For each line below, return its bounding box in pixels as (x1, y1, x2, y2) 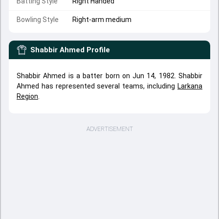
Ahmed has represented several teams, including (17, 82, 177, 90)
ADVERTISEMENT (86, 126, 133, 132)
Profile (87, 45, 110, 54)
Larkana (177, 82, 202, 90)
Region (17, 92, 38, 100)
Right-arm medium (72, 16, 131, 23)
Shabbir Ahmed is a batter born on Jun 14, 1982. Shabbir (17, 72, 202, 80)
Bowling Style (17, 16, 59, 23)
